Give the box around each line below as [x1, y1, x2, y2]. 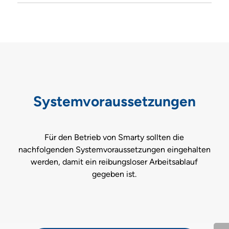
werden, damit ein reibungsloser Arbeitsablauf [31, 156, 198, 167]
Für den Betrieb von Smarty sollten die [44, 132, 185, 142]
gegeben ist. [92, 169, 137, 179]
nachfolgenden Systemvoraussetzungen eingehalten [18, 144, 211, 154]
